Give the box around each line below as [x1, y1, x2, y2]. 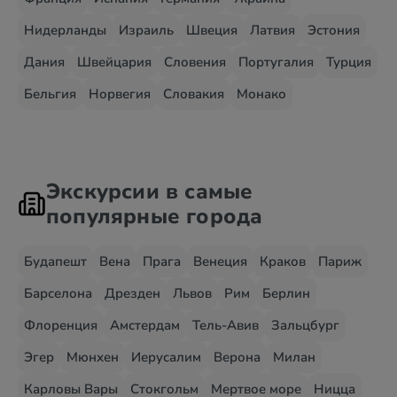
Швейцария [77, 53, 152, 71]
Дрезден [105, 284, 160, 302]
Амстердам [110, 316, 180, 334]
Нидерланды [24, 21, 106, 39]
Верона [214, 348, 261, 366]
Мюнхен [66, 348, 119, 366]
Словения [164, 53, 226, 71]
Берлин [262, 284, 310, 302]
